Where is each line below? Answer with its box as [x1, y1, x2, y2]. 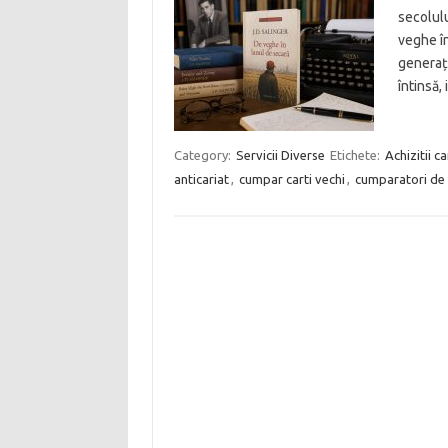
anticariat [173, 172, 229, 186]
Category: [173, 148, 234, 162]
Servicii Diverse [235, 148, 325, 162]
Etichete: [329, 148, 383, 162]
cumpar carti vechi [238, 172, 345, 186]
